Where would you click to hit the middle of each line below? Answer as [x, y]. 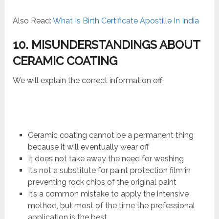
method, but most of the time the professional [111, 205]
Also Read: [33, 21]
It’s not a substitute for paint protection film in [109, 170]
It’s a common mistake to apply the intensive [108, 194]
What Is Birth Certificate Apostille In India [126, 21]
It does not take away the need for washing [106, 158]
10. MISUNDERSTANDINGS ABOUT [107, 44]
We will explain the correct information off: [88, 80]
